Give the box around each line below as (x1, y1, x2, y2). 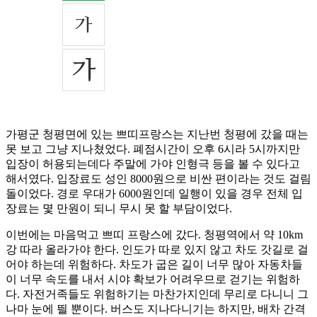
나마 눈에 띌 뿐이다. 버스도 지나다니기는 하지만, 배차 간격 (6, 303, 306, 316)
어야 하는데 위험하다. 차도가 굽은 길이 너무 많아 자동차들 (6, 258, 303, 271)
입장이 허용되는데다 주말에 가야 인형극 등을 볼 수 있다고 (6, 158, 300, 171)
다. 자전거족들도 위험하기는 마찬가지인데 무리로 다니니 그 (6, 288, 309, 301)
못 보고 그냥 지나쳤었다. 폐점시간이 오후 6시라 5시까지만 (6, 143, 300, 156)
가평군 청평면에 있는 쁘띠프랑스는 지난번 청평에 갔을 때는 (6, 128, 309, 141)
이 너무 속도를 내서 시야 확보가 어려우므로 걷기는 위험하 (6, 273, 300, 286)
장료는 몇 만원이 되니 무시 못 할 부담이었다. (6, 202, 232, 215)
